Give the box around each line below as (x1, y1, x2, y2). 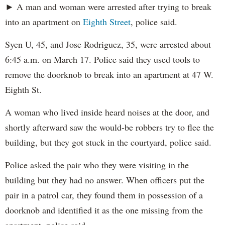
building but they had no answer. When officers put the (5, 174, 204, 186)
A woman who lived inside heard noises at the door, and (5, 106, 209, 119)
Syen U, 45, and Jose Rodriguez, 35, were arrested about (5, 38, 211, 51)
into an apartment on (5, 16, 83, 28)
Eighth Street (83, 16, 131, 28)
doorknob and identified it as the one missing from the (5, 204, 203, 216)
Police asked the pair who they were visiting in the (5, 159, 189, 171)
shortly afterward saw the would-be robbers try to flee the (5, 121, 214, 134)
